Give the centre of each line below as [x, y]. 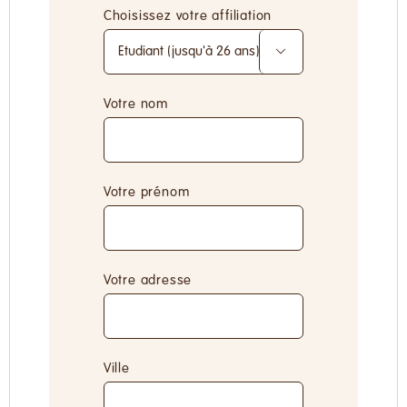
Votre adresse [148, 281]
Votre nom [136, 105]
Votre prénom [147, 193]
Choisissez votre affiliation [188, 17]
